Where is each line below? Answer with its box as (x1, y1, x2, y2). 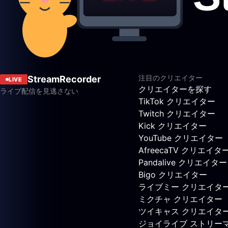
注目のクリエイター (138, 73, 203, 82)
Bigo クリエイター (138, 169, 207, 180)
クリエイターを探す (138, 83, 212, 94)
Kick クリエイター (138, 120, 207, 131)
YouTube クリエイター (138, 132, 223, 143)
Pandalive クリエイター (138, 157, 227, 167)
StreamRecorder (27, 73, 101, 84)
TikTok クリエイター (138, 96, 215, 106)
